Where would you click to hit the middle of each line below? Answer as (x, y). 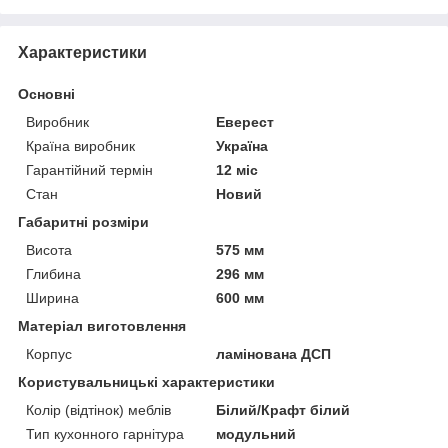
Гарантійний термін (89, 169)
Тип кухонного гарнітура (105, 433)
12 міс (237, 169)
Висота (49, 249)
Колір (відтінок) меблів (98, 409)
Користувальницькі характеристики (146, 381)
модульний (256, 433)
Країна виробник (80, 145)
